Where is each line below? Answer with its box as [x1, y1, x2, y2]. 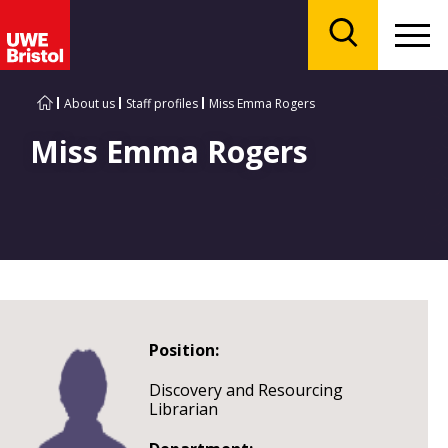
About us [64, 95, 115, 112]
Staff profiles [126, 95, 198, 112]
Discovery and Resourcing [148, 379, 343, 401]
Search [342, 50, 386, 67]
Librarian [148, 398, 218, 420]
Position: [148, 339, 219, 361]
